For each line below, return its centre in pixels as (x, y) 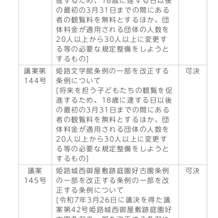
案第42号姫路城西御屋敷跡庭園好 (114, 210)
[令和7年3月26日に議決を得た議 (114, 200)
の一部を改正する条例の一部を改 (113, 181)
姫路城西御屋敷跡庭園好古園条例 (113, 171)
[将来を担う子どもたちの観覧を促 (115, 91)
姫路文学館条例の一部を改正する (113, 71)
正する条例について (90, 190)
